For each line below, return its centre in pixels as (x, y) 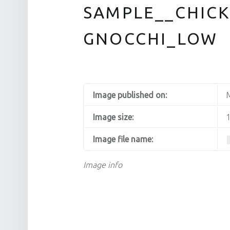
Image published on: (130, 95)
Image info (103, 165)
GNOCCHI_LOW (151, 38)
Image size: (113, 117)
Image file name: (123, 139)
